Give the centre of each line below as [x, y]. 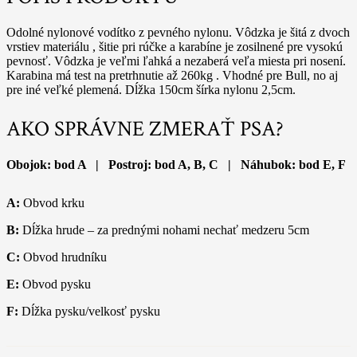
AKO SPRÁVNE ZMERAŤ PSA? [145, 128]
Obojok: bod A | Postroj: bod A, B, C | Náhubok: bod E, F [176, 164]
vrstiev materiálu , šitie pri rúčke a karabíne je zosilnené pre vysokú [175, 46]
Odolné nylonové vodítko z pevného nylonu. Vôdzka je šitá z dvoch [178, 32]
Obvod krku [52, 202]
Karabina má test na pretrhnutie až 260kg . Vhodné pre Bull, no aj [172, 75]
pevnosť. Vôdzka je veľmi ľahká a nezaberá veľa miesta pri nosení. [176, 61]
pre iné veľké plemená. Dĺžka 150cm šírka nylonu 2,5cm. [151, 89]
